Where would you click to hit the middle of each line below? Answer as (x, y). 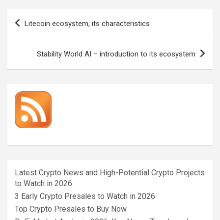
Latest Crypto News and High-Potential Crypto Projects (110, 172)
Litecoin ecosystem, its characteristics (87, 23)
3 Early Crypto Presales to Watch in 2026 (85, 196)
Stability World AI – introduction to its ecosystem (116, 54)
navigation (36, 31)
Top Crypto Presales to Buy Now (71, 209)
